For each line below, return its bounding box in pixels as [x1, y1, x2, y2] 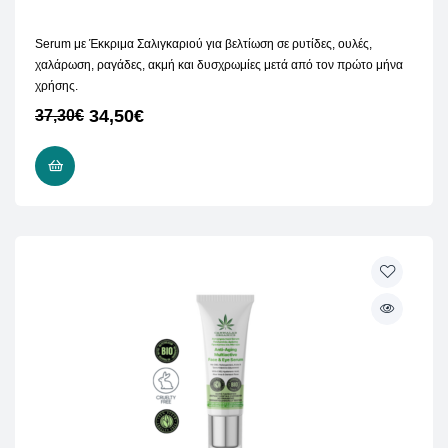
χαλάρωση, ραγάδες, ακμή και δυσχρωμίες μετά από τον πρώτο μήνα [35, 58, 403, 73]
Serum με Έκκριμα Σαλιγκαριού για [35, 37, 225, 52]
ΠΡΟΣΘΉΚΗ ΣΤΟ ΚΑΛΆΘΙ [80, 158, 237, 174]
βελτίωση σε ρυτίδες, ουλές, [225, 37, 372, 52]
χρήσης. [35, 79, 78, 94]
